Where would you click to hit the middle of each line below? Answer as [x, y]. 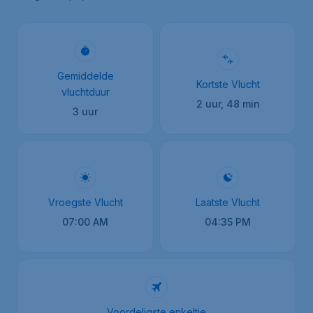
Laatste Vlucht [228, 202]
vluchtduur [85, 92]
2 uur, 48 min [228, 103]
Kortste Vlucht [228, 84]
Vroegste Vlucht [85, 202]
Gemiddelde [85, 76]
